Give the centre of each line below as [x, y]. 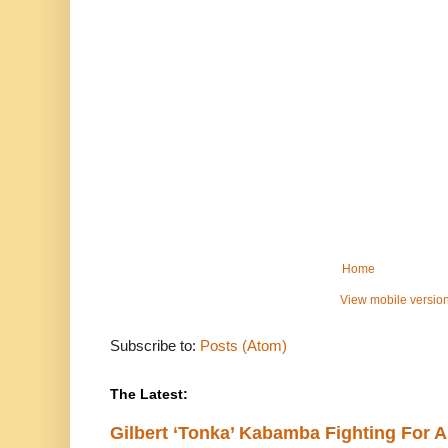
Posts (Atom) [243, 346]
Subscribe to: [155, 346]
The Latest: [149, 394]
